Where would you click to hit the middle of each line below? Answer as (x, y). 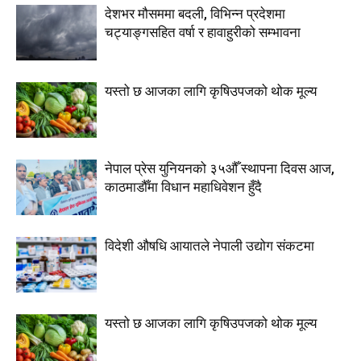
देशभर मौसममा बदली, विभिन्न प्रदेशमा (195, 14)
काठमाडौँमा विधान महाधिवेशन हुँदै (183, 187)
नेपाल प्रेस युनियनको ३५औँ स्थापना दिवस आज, (220, 168)
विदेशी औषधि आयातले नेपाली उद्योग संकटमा (210, 246)
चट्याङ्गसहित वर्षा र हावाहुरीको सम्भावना (203, 32)
